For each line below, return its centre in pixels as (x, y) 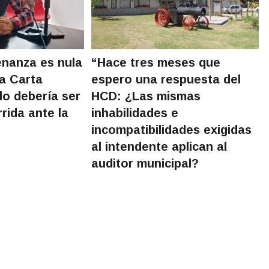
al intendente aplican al (159, 146)
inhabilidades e (135, 113)
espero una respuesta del (166, 79)
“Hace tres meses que (156, 62)
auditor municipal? (145, 163)
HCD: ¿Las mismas (146, 96)
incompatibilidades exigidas (172, 129)
